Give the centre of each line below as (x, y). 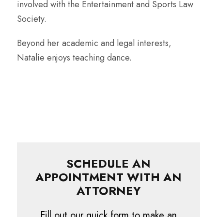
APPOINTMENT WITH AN (108, 177)
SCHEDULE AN (108, 163)
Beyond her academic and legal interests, (94, 43)
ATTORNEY (108, 190)
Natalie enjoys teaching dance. (74, 57)
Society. (32, 19)
